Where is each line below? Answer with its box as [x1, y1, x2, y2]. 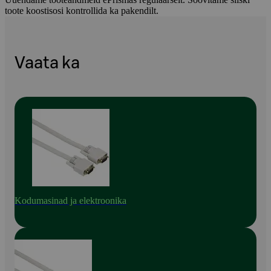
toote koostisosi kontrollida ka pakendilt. [5, 5, 158, 16]
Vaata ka [15, 55, 80, 72]
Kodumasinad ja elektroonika [15, 195, 126, 206]
